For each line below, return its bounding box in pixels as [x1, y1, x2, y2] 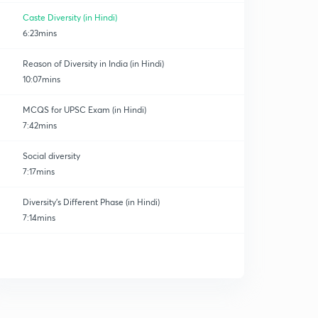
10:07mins [23, 74, 60, 84]
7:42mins [23, 120, 57, 131]
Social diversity [23, 150, 80, 161]
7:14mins [23, 212, 55, 223]
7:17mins [23, 166, 55, 177]
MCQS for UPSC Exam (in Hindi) [23, 104, 146, 115]
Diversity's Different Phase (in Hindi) [23, 197, 160, 207]
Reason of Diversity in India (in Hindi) [23, 58, 164, 69]
